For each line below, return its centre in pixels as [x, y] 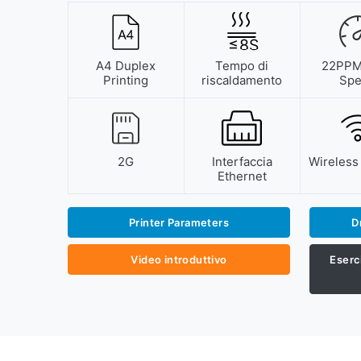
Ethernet [242, 176]
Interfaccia [242, 162]
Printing [126, 80]
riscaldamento [242, 80]
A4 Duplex [126, 66]
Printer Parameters [178, 222]
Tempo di [242, 66]
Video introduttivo [179, 259]
